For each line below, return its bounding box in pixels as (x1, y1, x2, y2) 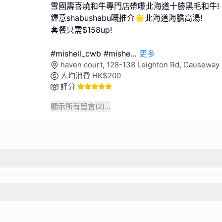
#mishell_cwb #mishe (51, 48, 130, 58)
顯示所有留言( (51, 101, 98, 111)
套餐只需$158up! (51, 24, 112, 35)
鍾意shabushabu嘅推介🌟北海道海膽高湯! (51, 12, 202, 23)
